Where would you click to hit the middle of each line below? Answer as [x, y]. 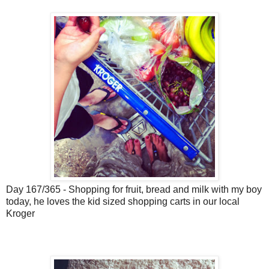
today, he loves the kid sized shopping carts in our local [123, 202]
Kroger [20, 214]
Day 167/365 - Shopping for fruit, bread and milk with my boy [134, 190]
